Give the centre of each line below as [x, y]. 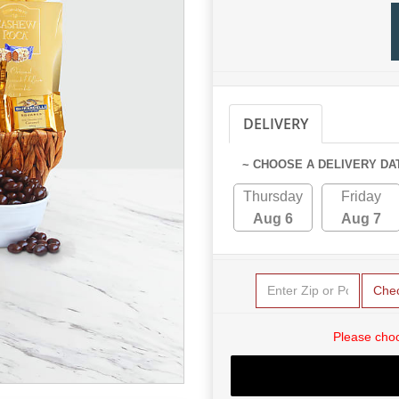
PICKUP [364, 123]
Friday [361, 196]
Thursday [273, 196]
